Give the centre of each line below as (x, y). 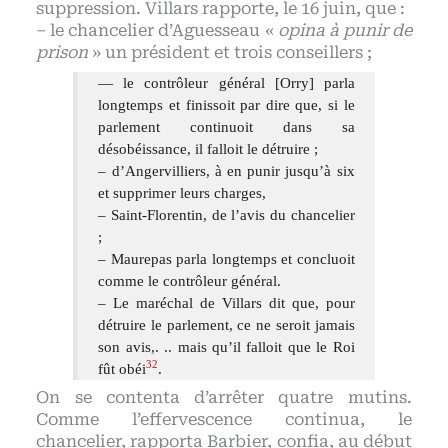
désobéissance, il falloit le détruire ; (208, 148)
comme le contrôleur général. (190, 280)
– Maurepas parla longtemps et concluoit (226, 258)
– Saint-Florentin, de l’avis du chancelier (226, 214)
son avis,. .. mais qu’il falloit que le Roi (226, 346)
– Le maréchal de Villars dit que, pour (226, 302)
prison (62, 52)
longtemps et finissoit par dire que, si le (226, 104)
